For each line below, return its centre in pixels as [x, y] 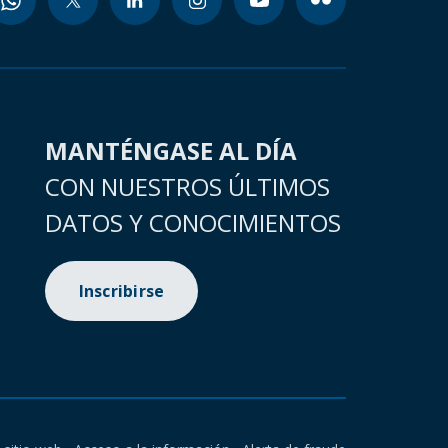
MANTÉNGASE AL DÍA [170, 150]
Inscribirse [121, 291]
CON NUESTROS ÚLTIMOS [187, 186]
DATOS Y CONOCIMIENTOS [192, 222]
